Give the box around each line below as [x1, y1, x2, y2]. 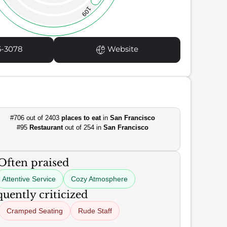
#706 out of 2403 [10, 114, 61, 122]
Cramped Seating [7, 207, 63, 215]
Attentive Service [2, 175, 56, 183]
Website [105, 44, 138, 54]
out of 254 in [62, 124, 103, 131]
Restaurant [29, 124, 63, 131]
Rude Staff [78, 207, 112, 215]
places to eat [61, 114, 101, 122]
